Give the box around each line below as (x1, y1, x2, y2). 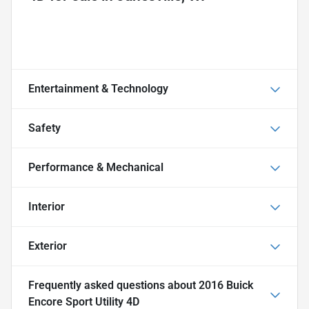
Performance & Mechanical (28, 160, 163, 174)
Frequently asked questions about (28, 278, 199, 292)
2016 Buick (199, 278, 253, 292)
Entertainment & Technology (28, 81, 168, 95)
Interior (28, 199, 65, 213)
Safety (28, 121, 61, 134)
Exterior (28, 239, 67, 252)
